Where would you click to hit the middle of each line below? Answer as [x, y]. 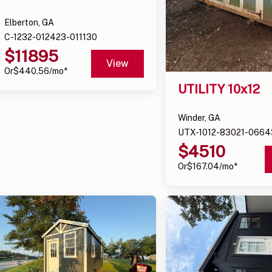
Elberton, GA [29, 22]
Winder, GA [199, 118]
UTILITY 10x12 [219, 90]
